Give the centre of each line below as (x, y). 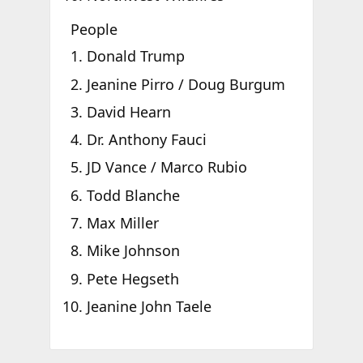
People (94, 29)
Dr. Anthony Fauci (146, 140)
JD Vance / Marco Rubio (167, 167)
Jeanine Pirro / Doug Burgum (186, 84)
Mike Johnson (133, 251)
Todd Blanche (133, 195)
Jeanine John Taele (149, 306)
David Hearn (128, 111)
